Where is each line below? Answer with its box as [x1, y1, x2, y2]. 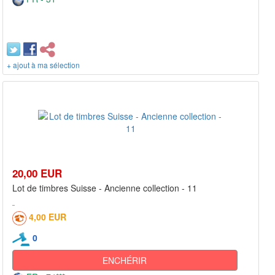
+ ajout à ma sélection [7, 60, 80, 71]
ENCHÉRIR [103, 254, 147, 267]
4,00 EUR [29, 211, 66, 223]
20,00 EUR [12, 166, 62, 181]
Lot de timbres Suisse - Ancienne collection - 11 [12, 182, 197, 195]
